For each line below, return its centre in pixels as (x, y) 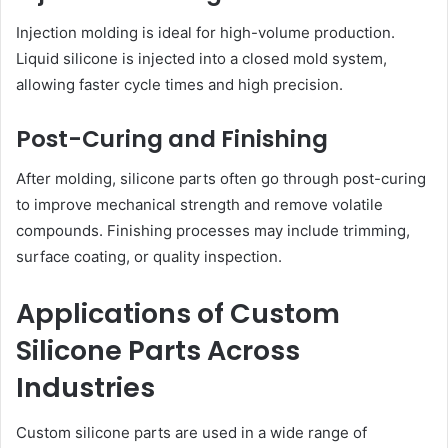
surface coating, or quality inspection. (149, 257)
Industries (85, 388)
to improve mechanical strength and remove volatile (199, 205)
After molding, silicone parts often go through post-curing (221, 179)
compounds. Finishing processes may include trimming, (213, 231)
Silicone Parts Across (158, 351)
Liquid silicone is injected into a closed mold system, (201, 58)
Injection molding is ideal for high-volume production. (205, 32)
